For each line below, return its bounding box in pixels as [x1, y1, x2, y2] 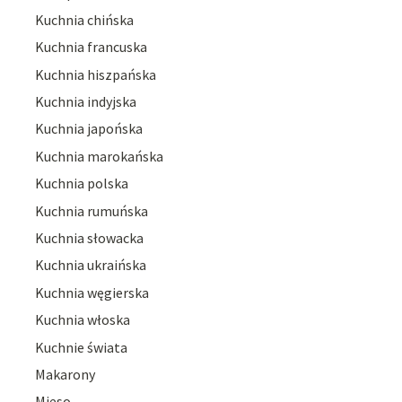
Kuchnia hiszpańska [35, 65, 157, 83]
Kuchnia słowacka [35, 229, 144, 248]
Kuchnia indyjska [35, 92, 137, 111]
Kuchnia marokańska [35, 146, 164, 165]
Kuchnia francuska [35, 38, 148, 57]
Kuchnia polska [35, 174, 129, 193]
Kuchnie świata [35, 337, 128, 356]
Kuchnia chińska [35, 10, 135, 29]
